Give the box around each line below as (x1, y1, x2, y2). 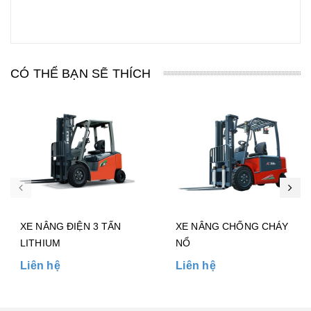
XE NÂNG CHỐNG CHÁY (176, 221, 289, 233)
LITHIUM (20, 237, 60, 249)
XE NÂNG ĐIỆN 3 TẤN (20, 221, 121, 233)
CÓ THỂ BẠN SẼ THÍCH (10, 67, 151, 81)
